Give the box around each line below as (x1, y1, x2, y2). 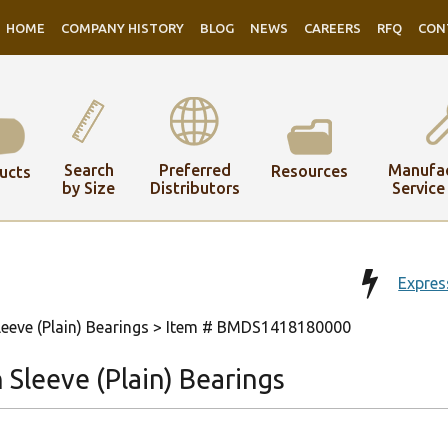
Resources (270, 162, 348, 180)
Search (63, 160, 114, 179)
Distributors (149, 178, 240, 197)
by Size (62, 178, 116, 197)
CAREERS (304, 21, 362, 35)
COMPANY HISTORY (61, 21, 185, 35)
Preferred (158, 160, 231, 179)
